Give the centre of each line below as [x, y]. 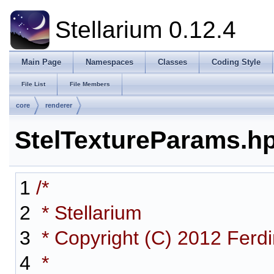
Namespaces [109, 62]
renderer [59, 105]
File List [33, 84]
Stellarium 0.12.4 [145, 30]
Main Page [41, 62]
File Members [90, 84]
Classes [172, 62]
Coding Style [236, 62]
